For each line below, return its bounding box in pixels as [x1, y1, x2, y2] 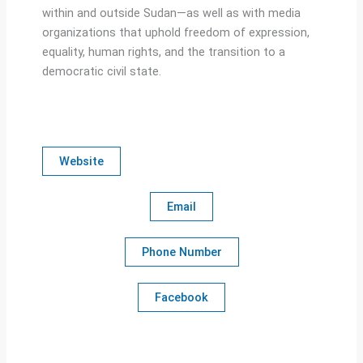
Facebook [155, 290, 208, 305]
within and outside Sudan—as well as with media [41, 5, 301, 20]
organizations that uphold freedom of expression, [41, 24, 310, 40]
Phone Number [141, 245, 222, 260]
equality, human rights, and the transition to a [41, 44, 285, 59]
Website [58, 154, 104, 169]
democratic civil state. [41, 63, 161, 79]
